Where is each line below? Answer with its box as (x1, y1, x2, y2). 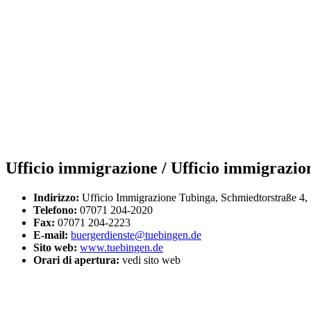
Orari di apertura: (33, 253, 119, 266)
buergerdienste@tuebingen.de (71, 228, 201, 241)
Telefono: (33, 203, 77, 216)
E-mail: (33, 228, 71, 241)
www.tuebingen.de (80, 241, 163, 253)
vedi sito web (119, 253, 180, 266)
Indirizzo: (33, 191, 79, 203)
